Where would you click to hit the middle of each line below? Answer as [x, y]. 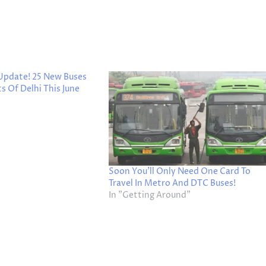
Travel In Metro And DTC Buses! [172, 183]
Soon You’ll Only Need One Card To [180, 171]
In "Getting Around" [150, 195]
